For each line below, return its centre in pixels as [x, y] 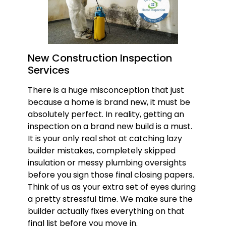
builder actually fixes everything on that [106, 211]
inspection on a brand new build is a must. [110, 127]
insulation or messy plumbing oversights [107, 163]
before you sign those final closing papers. [111, 175]
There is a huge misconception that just [106, 90]
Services [48, 70]
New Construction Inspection [100, 58]
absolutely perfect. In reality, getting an [106, 115]
